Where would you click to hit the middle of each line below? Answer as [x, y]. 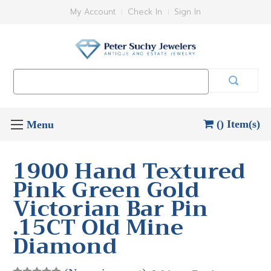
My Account [93, 12]
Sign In [188, 12]
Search [27, 75]
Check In [145, 12]
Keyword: [31, 88]
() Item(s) [239, 124]
